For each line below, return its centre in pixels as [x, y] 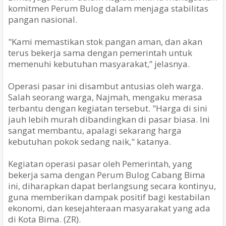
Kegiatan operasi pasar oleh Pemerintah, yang [100, 164]
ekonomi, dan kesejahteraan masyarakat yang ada [109, 208]
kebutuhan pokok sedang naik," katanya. [90, 142]
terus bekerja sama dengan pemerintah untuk [100, 53]
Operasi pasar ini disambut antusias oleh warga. [106, 86]
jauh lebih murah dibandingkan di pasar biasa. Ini [109, 120]
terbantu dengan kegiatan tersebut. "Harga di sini [108, 108]
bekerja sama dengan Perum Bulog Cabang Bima [107, 175]
